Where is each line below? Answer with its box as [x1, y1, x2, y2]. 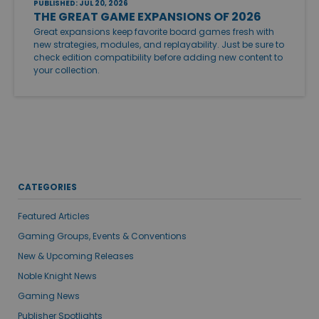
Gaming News [18, 289, 80, 302]
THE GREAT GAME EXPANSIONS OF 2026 [33, 8, 261, 25]
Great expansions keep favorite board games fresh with [33, 25, 274, 38]
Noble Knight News [18, 269, 97, 282]
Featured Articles [18, 209, 90, 222]
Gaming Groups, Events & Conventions [18, 229, 187, 242]
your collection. [33, 63, 100, 76]
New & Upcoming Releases [18, 249, 134, 262]
